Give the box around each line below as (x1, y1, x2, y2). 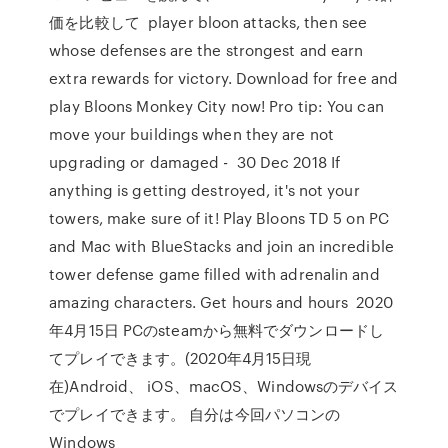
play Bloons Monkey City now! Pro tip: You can (49, 95, 384, 117)
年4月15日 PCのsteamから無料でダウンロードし (49, 319, 384, 341)
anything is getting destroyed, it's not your (49, 179, 360, 201)
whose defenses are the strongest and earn (49, 39, 364, 61)
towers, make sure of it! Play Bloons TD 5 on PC (49, 207, 389, 229)
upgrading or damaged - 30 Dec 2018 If (49, 151, 341, 173)
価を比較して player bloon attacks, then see (49, 11, 368, 33)
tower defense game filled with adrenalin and (49, 263, 380, 285)
